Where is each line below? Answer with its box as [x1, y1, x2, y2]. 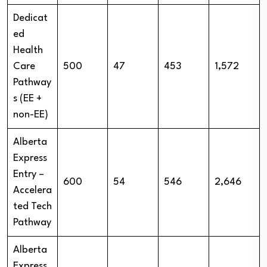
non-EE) [13, 109, 48, 120]
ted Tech [13, 201, 52, 212]
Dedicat [13, 13, 48, 23]
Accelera [13, 185, 52, 195]
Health [13, 45, 43, 55]
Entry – [13, 169, 44, 179]
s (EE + [13, 93, 42, 104]
